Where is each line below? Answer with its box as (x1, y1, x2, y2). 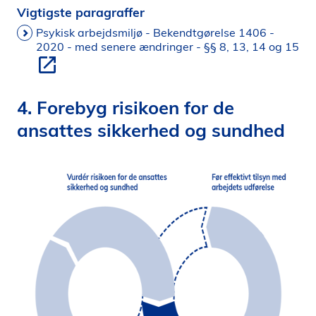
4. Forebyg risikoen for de (17, 96, 234, 119)
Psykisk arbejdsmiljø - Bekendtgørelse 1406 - (36, 25, 274, 39)
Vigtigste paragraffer (17, 4, 145, 20)
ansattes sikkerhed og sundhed (17, 119, 285, 141)
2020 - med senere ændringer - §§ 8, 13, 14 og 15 (36, 39, 299, 54)
